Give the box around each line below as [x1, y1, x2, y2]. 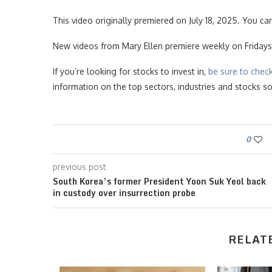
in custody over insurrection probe [53, 185, 195, 200]
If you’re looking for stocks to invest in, [53, 66, 208, 76]
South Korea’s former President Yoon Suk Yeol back [53, 174, 266, 188]
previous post [53, 161, 106, 172]
